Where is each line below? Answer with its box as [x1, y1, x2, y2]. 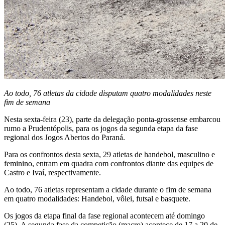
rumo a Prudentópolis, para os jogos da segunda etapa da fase [4, 124, 198, 133]
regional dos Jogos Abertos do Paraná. [4, 133, 125, 142]
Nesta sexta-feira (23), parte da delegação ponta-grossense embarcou [4, 115, 220, 124]
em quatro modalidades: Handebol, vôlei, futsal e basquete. [4, 194, 190, 203]
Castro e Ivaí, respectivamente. [4, 168, 101, 177]
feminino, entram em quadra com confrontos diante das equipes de [4, 159, 213, 168]
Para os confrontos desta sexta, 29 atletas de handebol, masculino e [4, 150, 215, 159]
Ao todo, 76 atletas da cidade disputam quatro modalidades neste [4, 88, 211, 97]
